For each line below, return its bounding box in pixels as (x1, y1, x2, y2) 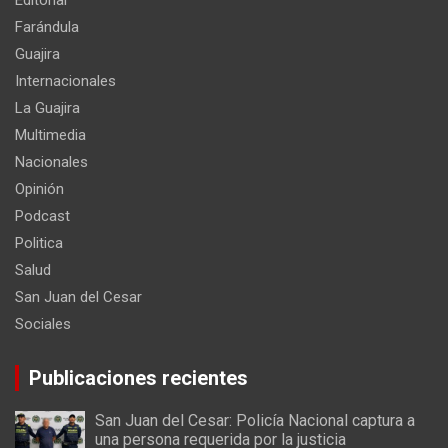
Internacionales (15, 72, 116, 91)
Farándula (15, 18, 79, 37)
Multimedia (15, 126, 86, 145)
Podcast (15, 207, 70, 226)
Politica (15, 234, 63, 253)
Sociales (15, 315, 71, 334)
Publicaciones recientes (29, 366, 248, 391)
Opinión (15, 180, 64, 199)
